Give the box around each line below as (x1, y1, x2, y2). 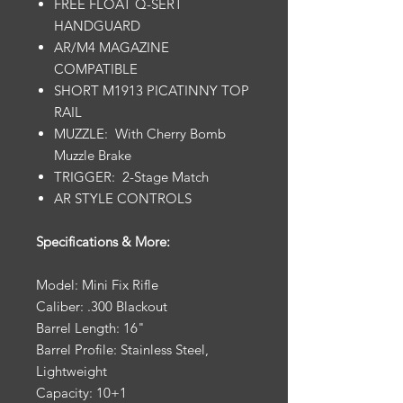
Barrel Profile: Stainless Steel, (36, 341, 209, 358)
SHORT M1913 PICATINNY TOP (54, 82, 249, 99)
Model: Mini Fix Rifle (36, 276, 158, 293)
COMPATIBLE (54, 60, 138, 77)
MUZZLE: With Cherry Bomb (54, 125, 226, 142)
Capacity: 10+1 (36, 384, 127, 401)
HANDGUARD (54, 17, 140, 34)
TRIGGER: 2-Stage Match (54, 168, 209, 185)
